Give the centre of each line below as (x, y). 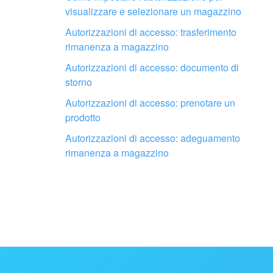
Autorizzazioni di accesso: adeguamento (153, 138)
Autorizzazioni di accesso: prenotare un (150, 102)
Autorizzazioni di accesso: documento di (152, 67)
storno (79, 82)
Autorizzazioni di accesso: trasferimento (151, 32)
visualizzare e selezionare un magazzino (153, 11)
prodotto (83, 117)
